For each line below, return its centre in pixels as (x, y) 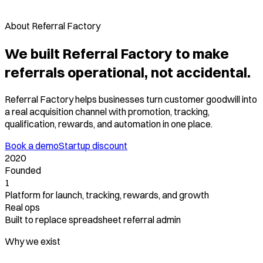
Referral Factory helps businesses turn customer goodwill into (131, 99)
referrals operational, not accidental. (128, 72)
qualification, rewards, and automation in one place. (109, 124)
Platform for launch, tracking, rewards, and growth (107, 195)
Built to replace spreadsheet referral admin (93, 219)
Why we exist (33, 241)
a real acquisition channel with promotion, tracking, (107, 111)
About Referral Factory (53, 26)
